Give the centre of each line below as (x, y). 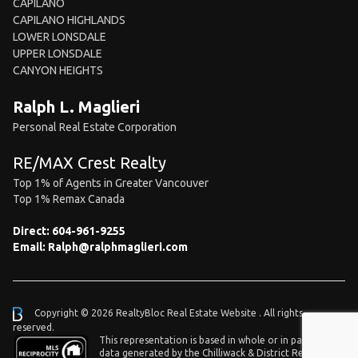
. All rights (281, 313)
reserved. (34, 328)
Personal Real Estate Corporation (95, 127)
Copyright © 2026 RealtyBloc (99, 313)
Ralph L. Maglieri (76, 107)
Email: (30, 247)
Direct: (32, 231)
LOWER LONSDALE (60, 37)
